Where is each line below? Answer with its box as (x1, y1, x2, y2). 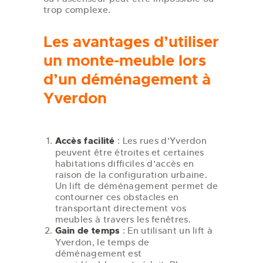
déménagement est (55, 247, 142, 259)
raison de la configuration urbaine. (55, 168, 208, 180)
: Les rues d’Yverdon (114, 134, 207, 146)
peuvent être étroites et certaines (55, 146, 204, 158)
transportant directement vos (55, 202, 186, 214)
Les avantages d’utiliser (43, 32, 219, 52)
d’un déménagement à (43, 70, 211, 90)
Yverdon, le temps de (55, 236, 150, 248)
